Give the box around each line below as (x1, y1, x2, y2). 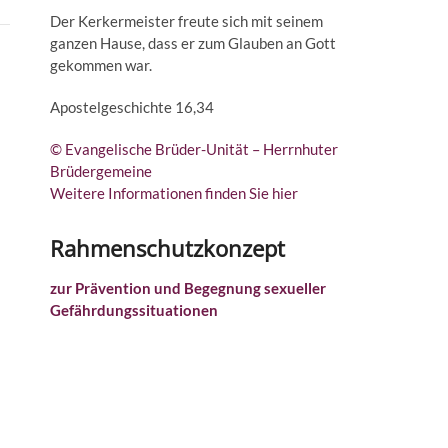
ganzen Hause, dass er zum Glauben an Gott (50, 34, 336, 52)
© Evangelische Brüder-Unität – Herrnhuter (50, 140, 338, 158)
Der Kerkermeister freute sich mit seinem (50, 12, 323, 30)
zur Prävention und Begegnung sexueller (50, 279, 326, 297)
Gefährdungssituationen (50, 301, 218, 319)
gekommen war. (50, 56, 152, 74)
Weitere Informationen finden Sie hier (50, 184, 298, 202)
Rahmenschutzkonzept (50, 233, 285, 263)
